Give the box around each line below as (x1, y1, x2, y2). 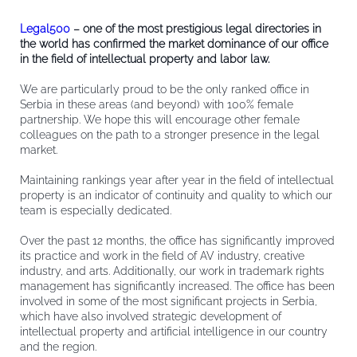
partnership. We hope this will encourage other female (20, 113, 300, 126)
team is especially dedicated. (20, 204, 171, 217)
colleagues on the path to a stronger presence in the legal (20, 128, 320, 141)
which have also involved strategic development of (20, 310, 281, 323)
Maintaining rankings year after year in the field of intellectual (20, 174, 334, 186)
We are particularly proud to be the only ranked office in (20, 83, 309, 96)
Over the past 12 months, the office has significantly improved (20, 234, 335, 247)
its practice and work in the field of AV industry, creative (20, 249, 304, 262)
